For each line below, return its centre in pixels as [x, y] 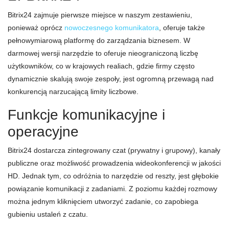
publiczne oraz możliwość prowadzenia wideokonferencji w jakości [114, 163]
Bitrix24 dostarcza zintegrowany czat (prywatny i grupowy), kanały [114, 150]
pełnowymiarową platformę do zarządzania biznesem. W [99, 40]
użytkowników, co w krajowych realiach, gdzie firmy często [101, 66]
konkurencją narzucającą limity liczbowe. [73, 91]
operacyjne [43, 132]
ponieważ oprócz [36, 28]
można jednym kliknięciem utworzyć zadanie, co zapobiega [103, 201]
